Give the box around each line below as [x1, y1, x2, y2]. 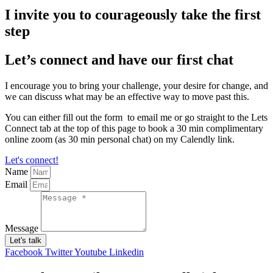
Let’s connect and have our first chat [5, 52, 233, 68]
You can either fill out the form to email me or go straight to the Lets [5, 112, 268, 123]
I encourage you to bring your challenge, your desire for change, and [5, 80, 268, 91]
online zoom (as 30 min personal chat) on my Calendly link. [5, 134, 235, 145]
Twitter [45, 247, 73, 258]
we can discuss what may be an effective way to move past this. [5, 91, 249, 102]
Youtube [74, 247, 107, 258]
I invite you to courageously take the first [5, 7, 261, 23]
